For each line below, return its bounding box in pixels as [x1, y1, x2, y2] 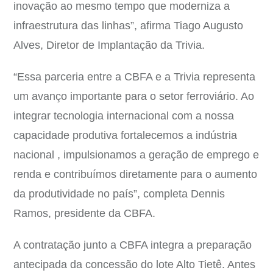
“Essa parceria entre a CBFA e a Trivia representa [13, 71, 255, 83]
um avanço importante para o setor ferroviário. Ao [13, 90, 254, 102]
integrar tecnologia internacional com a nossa [13, 110, 234, 122]
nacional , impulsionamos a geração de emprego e [13, 149, 259, 161]
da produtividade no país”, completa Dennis [13, 188, 225, 200]
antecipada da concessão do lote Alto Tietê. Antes [13, 258, 255, 271]
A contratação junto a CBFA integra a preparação [13, 239, 252, 251]
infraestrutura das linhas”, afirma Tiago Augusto [13, 19, 243, 32]
